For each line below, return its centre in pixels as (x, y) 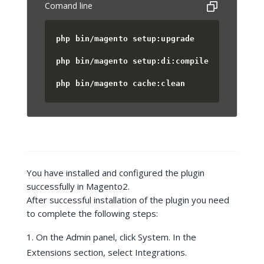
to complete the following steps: (92, 213)
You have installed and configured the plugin (115, 173)
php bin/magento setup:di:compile (133, 61)
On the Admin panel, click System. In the (116, 237)
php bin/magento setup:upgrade (126, 39)
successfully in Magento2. (78, 186)
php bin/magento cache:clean (121, 84)
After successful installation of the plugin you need (128, 200)
